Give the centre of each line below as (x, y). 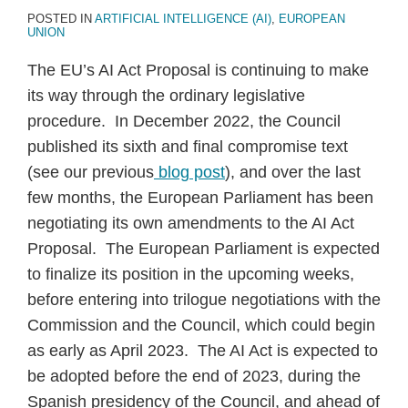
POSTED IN (61, 19)
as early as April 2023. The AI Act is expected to (203, 351)
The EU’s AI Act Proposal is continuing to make (198, 70)
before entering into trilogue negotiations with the (204, 300)
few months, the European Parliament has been (200, 198)
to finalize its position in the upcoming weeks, (191, 274)
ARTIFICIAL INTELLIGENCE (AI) (183, 19)
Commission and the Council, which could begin (201, 325)
